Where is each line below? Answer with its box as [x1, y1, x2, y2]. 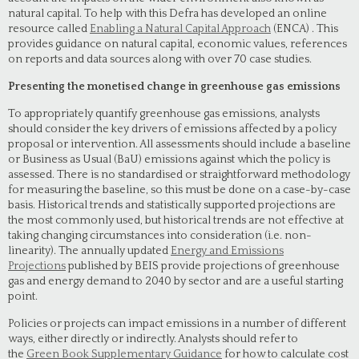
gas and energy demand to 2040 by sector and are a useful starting [8, 275, 343, 288]
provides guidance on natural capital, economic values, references [8, 38, 347, 50]
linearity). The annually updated [8, 244, 171, 257]
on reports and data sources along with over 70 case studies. [8, 53, 312, 66]
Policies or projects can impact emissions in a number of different [8, 317, 346, 330]
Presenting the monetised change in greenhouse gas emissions [8, 80, 341, 93]
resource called [8, 22, 90, 35]
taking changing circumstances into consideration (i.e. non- [8, 229, 312, 242]
